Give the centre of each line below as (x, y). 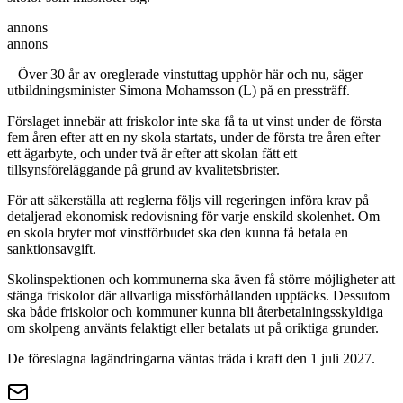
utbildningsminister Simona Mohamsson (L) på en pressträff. (180, 90)
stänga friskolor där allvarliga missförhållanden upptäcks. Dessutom (198, 295)
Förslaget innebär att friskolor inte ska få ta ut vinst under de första (194, 121)
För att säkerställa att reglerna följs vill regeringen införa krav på (188, 200)
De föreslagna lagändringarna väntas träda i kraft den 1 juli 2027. (191, 358)
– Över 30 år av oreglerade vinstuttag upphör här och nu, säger (185, 74)
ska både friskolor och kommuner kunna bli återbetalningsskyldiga (195, 311)
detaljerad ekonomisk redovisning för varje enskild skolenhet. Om (193, 216)
